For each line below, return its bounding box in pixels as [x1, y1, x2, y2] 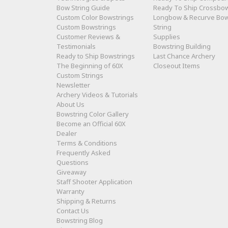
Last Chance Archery [153, 51, 216, 61]
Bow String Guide [56, 3, 110, 13]
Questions [56, 158, 89, 167]
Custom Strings [56, 71, 103, 80]
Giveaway [56, 167, 87, 177]
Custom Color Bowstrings [56, 13, 134, 22]
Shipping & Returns [56, 196, 116, 206]
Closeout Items [153, 61, 201, 71]
